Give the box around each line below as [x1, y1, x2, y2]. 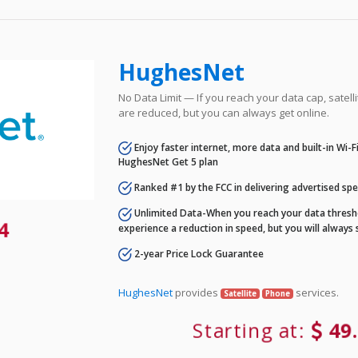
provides [173, 284, 221, 300]
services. [292, 284, 339, 300]
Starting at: [189, 316, 312, 344]
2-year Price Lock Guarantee [132, 246, 265, 261]
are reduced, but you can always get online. [118, 105, 330, 120]
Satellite [224, 288, 257, 299]
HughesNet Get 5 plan [118, 155, 219, 169]
